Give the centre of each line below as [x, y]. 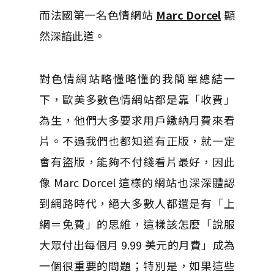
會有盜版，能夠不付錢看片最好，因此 [137, 161]
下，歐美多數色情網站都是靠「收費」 [137, 99]
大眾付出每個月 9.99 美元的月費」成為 [137, 245]
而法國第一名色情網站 [98, 15]
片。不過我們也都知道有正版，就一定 [137, 141]
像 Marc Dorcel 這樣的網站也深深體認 [137, 182]
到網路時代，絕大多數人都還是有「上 [137, 203]
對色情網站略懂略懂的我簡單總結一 [137, 78]
